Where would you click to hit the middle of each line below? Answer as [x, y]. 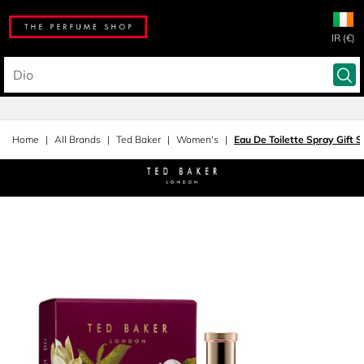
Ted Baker [139, 139]
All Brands [78, 139]
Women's [197, 139]
